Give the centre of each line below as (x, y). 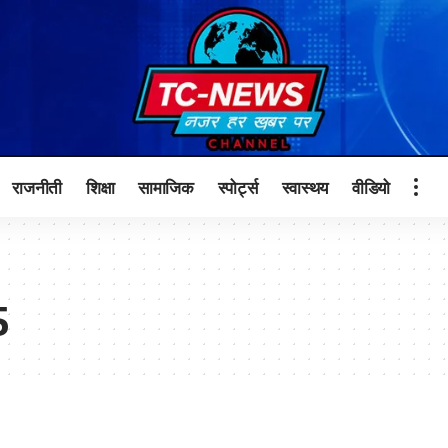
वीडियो (371, 186)
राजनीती (37, 186)
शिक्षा (100, 186)
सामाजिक (166, 186)
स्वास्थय (305, 186)
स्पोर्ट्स (237, 186)
